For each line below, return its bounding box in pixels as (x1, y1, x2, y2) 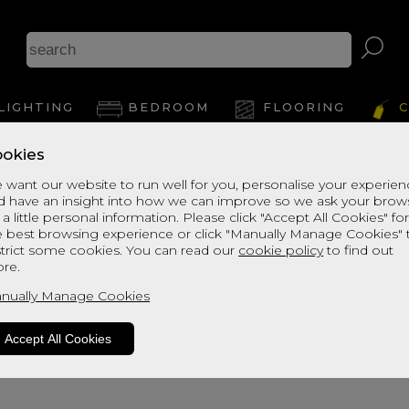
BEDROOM (127, 100, 209, 114)
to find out (323, 242, 394, 259)
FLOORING (262, 100, 345, 114)
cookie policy (238, 242, 324, 259)
